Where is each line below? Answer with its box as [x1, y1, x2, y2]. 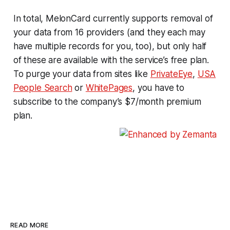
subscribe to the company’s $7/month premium [13, 96, 201, 107]
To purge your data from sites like [13, 68, 150, 79]
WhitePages [85, 82, 133, 93]
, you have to [132, 82, 184, 93]
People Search [13, 82, 72, 93]
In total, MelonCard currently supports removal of [13, 13, 213, 24]
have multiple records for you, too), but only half [13, 41, 207, 51]
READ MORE [10, 221, 49, 229]
